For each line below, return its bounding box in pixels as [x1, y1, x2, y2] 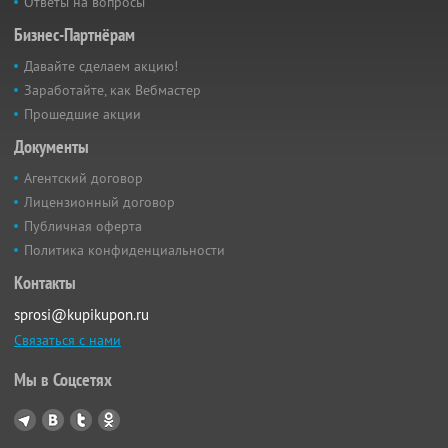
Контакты [14, 271, 76, 295]
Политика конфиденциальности [24, 241, 225, 260]
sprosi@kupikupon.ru [14, 305, 149, 325]
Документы [14, 135, 89, 159]
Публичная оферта [24, 217, 142, 236]
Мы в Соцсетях [14, 368, 112, 392]
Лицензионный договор [24, 193, 175, 212]
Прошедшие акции [24, 105, 141, 124]
